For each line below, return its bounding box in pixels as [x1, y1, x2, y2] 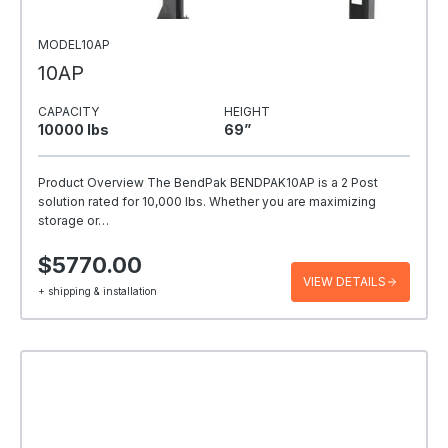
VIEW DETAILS [303, 273, 386, 289]
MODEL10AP [38, 36, 110, 52]
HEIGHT [224, 103, 270, 119]
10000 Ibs [38, 120, 109, 138]
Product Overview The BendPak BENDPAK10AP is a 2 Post [38, 174, 378, 190]
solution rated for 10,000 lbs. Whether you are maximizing [38, 193, 376, 209]
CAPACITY [38, 103, 99, 119]
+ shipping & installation [38, 285, 157, 298]
